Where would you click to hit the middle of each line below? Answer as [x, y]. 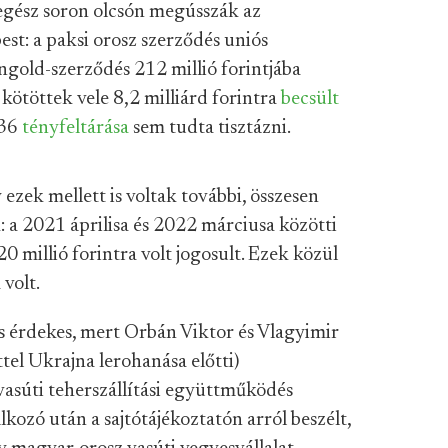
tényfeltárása [75, 128]
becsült [310, 99]
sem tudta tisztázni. [210, 128]
